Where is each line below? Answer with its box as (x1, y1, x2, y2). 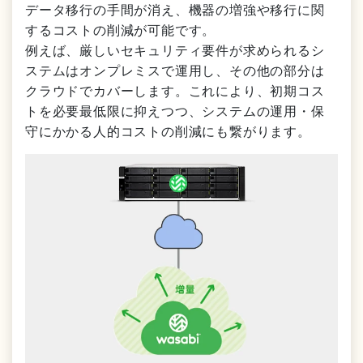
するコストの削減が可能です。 (25, 19, 216, 39)
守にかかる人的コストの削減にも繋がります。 (25, 121, 311, 140)
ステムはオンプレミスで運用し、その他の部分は (25, 60, 325, 79)
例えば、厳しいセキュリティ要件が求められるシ (25, 40, 325, 59)
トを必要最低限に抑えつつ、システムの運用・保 (25, 100, 325, 120)
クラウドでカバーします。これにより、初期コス (25, 80, 325, 100)
